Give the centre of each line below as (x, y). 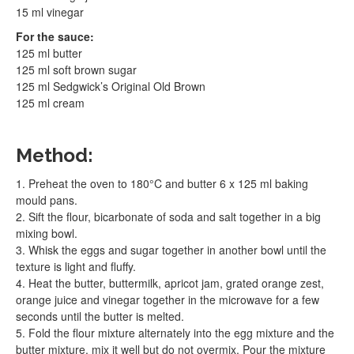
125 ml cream (50, 103)
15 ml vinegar (50, 12)
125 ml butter (49, 53)
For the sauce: (55, 36)
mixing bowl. (47, 233)
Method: (55, 155)
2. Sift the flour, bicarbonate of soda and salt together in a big (168, 217)
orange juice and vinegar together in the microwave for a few (168, 299)
